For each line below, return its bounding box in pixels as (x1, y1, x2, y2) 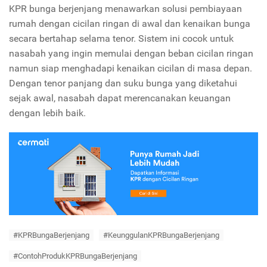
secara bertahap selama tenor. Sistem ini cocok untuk (9, 33, 234, 44)
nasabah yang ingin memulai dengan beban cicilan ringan (9, 48, 253, 59)
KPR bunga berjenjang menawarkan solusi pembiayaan (9, 3, 242, 14)
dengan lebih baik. (9, 107, 86, 119)
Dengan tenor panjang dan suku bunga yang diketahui (9, 77, 237, 89)
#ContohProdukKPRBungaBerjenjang (13, 252, 137, 261)
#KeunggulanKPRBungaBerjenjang (103, 231, 219, 240)
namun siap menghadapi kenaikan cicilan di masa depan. (9, 63, 252, 74)
